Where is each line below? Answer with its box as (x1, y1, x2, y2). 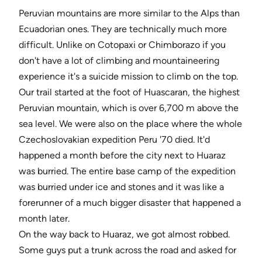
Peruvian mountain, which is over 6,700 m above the (19, 102, 239, 114)
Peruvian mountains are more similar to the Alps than (19, 8, 240, 19)
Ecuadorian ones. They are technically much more (19, 23, 227, 35)
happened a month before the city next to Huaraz (19, 150, 226, 161)
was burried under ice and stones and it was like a (19, 181, 224, 193)
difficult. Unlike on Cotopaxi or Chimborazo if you (19, 39, 226, 51)
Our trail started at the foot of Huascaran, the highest (19, 87, 240, 98)
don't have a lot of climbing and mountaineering (19, 55, 219, 67)
